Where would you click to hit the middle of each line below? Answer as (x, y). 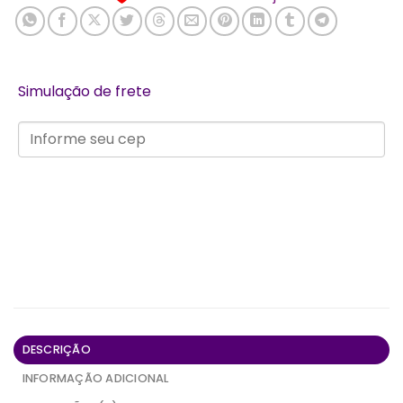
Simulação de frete (85, 91)
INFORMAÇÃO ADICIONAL (95, 378)
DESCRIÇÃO (56, 349)
